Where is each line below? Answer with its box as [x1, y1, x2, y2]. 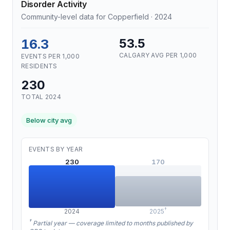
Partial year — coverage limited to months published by [31, 219, 193, 227]
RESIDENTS [21, 62, 57, 70]
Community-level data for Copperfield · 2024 [21, 12, 172, 21]
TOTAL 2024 [21, 93, 61, 101]
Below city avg [26, 116, 72, 124]
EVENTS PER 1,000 [21, 52, 80, 60]
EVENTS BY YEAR [29, 145, 83, 153]
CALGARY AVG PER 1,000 [119, 51, 197, 59]
